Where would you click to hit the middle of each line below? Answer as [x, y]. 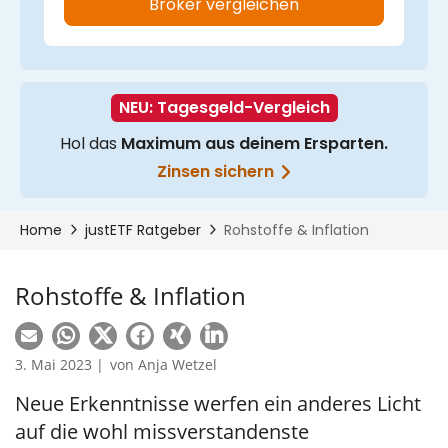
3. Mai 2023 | [59, 364]
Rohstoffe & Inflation [130, 295]
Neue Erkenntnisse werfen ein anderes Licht [218, 403]
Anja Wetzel [177, 364]
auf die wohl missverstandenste [162, 431]
